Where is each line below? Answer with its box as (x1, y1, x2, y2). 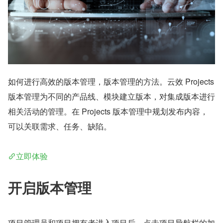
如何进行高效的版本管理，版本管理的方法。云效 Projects (8, 76, 214, 88)
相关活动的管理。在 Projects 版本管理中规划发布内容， (8, 106, 208, 117)
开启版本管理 (8, 177, 92, 198)
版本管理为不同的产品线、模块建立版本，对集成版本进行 (8, 91, 215, 103)
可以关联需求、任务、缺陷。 (8, 120, 111, 132)
